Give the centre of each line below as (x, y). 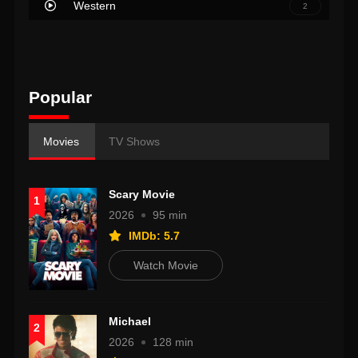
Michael (130, 322)
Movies (62, 142)
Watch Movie (166, 266)
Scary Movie (142, 195)
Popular (61, 97)
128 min (173, 342)
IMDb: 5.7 (153, 236)
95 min (170, 215)
